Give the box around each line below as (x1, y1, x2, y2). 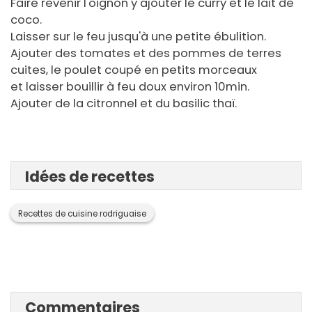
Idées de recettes (25, 166, 155, 187)
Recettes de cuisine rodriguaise (18, 208, 146, 220)
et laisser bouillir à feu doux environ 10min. (10, 79, 249, 95)
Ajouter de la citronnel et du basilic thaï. (10, 95, 237, 112)
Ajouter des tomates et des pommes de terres (10, 45, 281, 62)
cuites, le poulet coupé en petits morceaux (10, 62, 257, 79)
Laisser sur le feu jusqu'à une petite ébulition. (10, 29, 266, 45)
